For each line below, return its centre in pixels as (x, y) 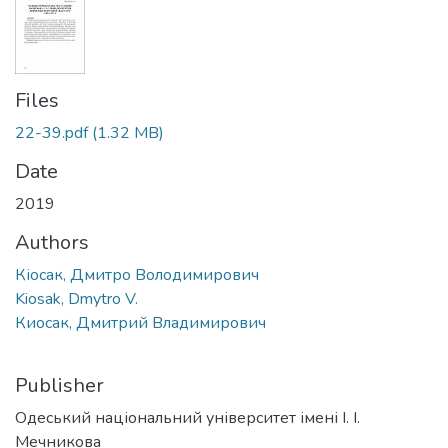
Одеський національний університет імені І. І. (187, 417)
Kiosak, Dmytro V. (76, 298)
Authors (52, 242)
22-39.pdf (51, 132)
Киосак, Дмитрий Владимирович (140, 322)
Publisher (59, 385)
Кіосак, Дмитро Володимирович (137, 274)
